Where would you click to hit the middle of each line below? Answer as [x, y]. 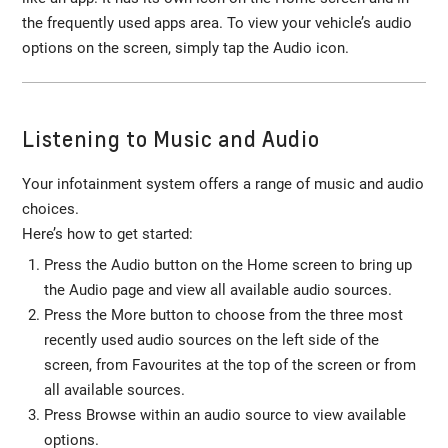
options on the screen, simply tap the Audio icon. [190, 48]
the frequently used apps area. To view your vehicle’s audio [217, 23]
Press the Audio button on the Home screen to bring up [227, 265]
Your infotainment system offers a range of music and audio [223, 184]
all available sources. [114, 390]
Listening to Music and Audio [171, 138]
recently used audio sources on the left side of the [211, 340]
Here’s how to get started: [108, 234]
